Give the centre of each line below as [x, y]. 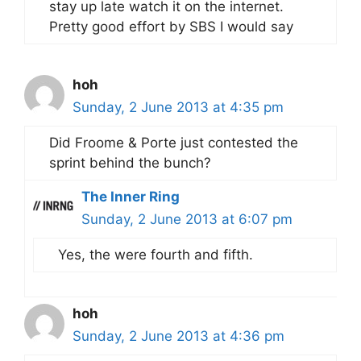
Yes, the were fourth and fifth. [156, 254]
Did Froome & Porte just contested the [174, 142]
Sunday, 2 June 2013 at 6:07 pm [187, 219]
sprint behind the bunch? [130, 162]
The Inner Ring [131, 196]
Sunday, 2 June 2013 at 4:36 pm [178, 336]
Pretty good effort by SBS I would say [171, 26]
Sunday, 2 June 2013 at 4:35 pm [178, 107]
